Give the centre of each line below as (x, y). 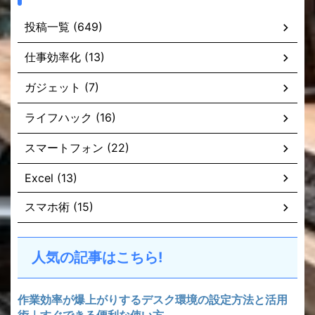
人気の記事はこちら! (97, 257)
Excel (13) (51, 178)
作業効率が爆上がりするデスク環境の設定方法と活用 (153, 300)
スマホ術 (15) (59, 207)
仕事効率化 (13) (65, 57)
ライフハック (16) (70, 117)
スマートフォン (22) (77, 148)
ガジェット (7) (62, 87)
